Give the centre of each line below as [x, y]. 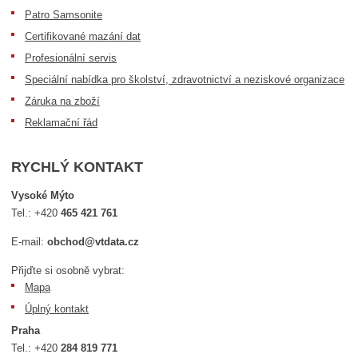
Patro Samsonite [64, 15]
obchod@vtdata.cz [93, 242]
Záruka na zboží [63, 101]
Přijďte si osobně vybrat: [68, 271]
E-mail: [30, 242]
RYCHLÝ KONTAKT [78, 167]
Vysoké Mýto [43, 196]
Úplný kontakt [57, 309]
